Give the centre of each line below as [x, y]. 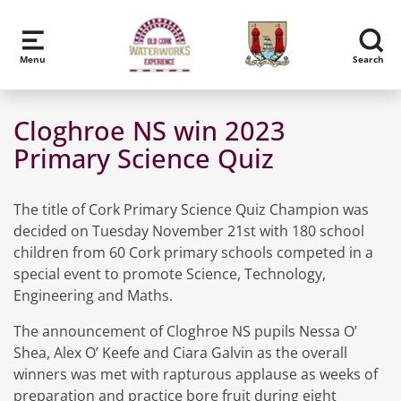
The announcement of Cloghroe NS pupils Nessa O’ [185, 332]
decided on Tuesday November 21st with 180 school [189, 231]
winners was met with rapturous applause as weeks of [196, 375]
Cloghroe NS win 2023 [149, 131]
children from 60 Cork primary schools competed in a [193, 253]
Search [369, 59]
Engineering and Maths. [93, 296]
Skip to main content [90, 21]
